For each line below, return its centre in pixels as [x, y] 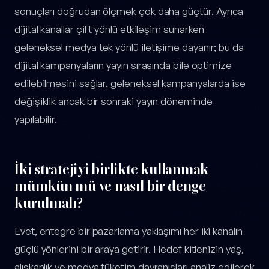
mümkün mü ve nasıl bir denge [110, 186]
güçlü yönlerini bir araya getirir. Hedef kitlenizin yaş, [129, 249]
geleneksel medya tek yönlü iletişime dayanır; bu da [129, 47]
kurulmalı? [49, 203]
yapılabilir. [36, 119]
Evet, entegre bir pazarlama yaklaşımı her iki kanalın [128, 231]
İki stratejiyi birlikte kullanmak [112, 169]
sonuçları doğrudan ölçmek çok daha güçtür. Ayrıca [129, 11]
